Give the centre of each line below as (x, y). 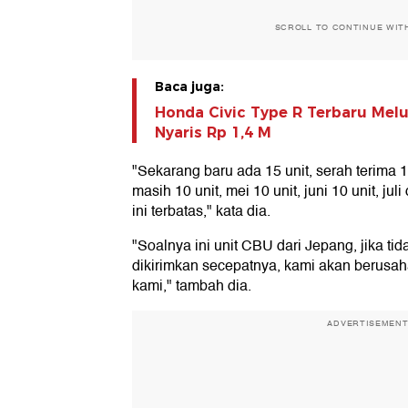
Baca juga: (189, 87)
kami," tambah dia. (192, 286)
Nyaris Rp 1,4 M (213, 133)
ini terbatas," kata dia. (201, 212)
